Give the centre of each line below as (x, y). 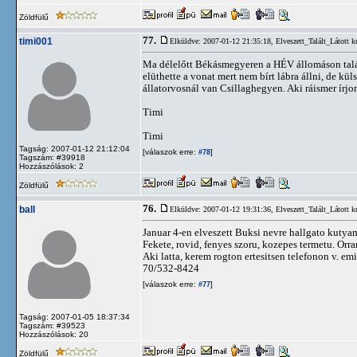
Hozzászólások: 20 (54, 334)
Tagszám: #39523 (52, 326)
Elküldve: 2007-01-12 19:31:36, (223, 209)
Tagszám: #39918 (52, 157)
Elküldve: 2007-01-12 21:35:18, (223, 41)
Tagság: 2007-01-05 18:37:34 (75, 317)
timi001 (36, 41)
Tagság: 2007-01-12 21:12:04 (75, 149)
